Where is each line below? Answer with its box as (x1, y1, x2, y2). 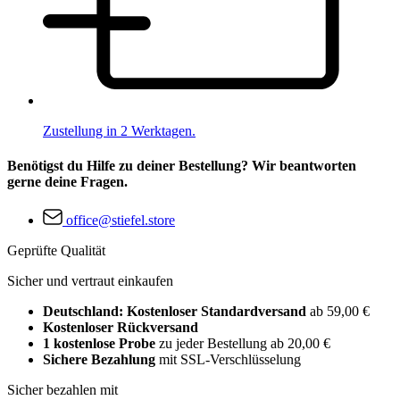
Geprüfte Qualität (7, 243, 105, 259)
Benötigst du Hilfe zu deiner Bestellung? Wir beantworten (7, 158, 356, 174)
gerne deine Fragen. (7, 174, 128, 190)
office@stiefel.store (66, 212, 175, 229)
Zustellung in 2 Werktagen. (43, 122, 196, 138)
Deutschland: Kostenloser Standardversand (43, 304, 310, 320)
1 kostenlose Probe (43, 336, 155, 352)
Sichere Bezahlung (43, 352, 155, 368)
